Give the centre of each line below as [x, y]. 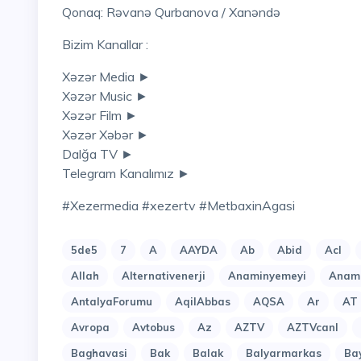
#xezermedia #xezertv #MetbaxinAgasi [187, 206]
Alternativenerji [164, 276]
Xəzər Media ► [110, 77]
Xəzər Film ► [100, 116]
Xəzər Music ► [105, 96]
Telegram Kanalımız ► [126, 174]
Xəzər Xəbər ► [106, 135]
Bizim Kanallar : [110, 45]
